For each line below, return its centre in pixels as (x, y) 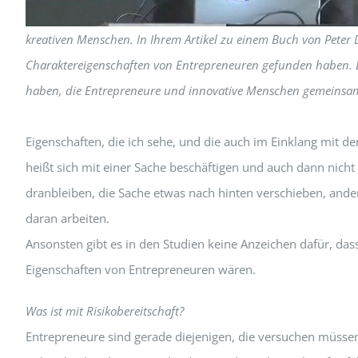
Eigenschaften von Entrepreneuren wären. (140, 269)
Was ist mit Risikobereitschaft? (104, 310)
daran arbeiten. (67, 218)
